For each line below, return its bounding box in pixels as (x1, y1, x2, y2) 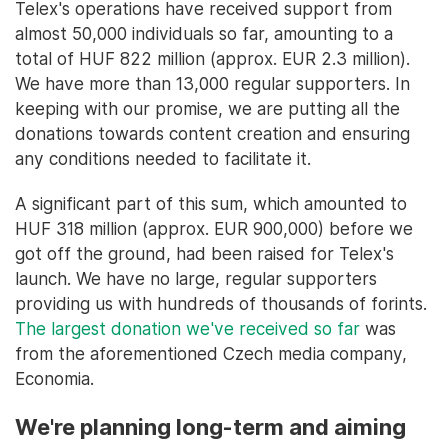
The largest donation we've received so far (15, 317, 360, 339)
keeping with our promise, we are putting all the (15, 97, 400, 119)
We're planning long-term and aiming (15, 413, 406, 440)
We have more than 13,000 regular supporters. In (15, 72, 410, 94)
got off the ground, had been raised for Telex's (15, 242, 394, 264)
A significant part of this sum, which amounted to (15, 192, 407, 214)
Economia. (15, 367, 94, 389)
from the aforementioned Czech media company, (15, 342, 407, 364)
